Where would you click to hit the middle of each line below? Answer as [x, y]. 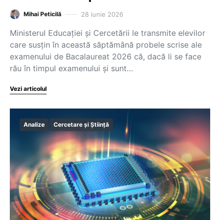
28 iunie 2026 [102, 14]
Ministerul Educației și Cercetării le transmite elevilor [108, 33]
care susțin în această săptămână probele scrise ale [106, 45]
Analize [34, 124]
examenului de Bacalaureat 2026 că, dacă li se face [106, 56]
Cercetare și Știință [81, 124]
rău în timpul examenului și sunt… [71, 68]
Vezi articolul [28, 89]
